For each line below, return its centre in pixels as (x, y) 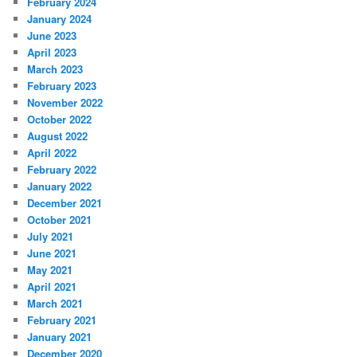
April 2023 (52, 52)
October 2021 (60, 219)
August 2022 (58, 135)
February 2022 (62, 169)
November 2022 (65, 102)
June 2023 (52, 35)
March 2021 (55, 303)
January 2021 (60, 336)
